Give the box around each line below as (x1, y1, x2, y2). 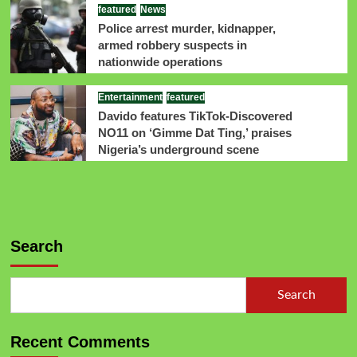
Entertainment (97, 92, 163, 104)
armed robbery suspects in (97, 38, 247, 53)
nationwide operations (97, 55, 222, 69)
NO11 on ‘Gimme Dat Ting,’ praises (97, 126, 292, 140)
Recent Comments (10, 332, 150, 351)
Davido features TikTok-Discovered (97, 109, 292, 124)
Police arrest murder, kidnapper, (97, 22, 276, 36)
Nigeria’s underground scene (97, 143, 259, 157)
